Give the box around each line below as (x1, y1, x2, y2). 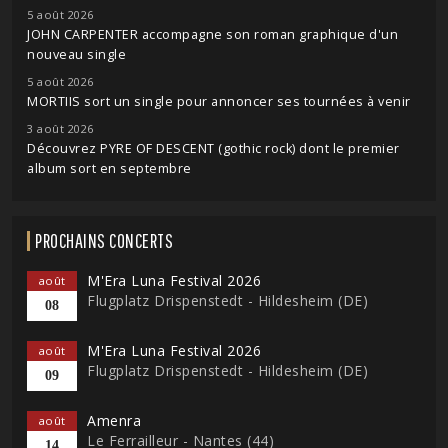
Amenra (87, 411, 141, 431)
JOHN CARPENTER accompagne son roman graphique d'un (27, 26, 398, 44)
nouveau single (27, 46, 126, 64)
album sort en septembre (27, 160, 192, 178)
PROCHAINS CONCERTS (35, 229, 173, 253)
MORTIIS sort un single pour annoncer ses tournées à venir (27, 93, 411, 111)
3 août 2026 (27, 121, 94, 137)
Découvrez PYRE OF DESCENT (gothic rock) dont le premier (27, 140, 400, 158)
